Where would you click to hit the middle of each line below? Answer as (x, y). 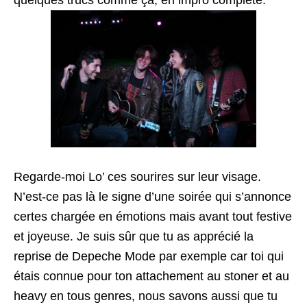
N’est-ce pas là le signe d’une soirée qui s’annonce (152, 197)
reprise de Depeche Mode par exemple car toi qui (149, 256)
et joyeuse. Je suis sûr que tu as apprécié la (134, 236)
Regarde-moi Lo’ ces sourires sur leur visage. (137, 177)
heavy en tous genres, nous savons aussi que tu (146, 296)
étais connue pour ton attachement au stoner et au (151, 276)
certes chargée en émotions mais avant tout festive (153, 217)
